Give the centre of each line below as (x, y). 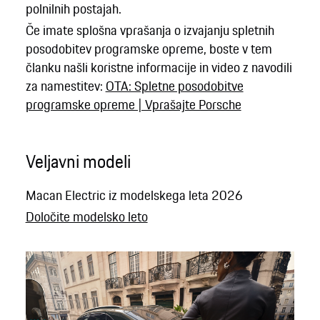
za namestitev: (65, 86)
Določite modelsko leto (86, 217)
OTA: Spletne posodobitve (174, 86)
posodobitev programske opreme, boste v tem (149, 49)
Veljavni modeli (78, 161)
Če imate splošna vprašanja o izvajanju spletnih (150, 30)
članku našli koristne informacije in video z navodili (159, 67)
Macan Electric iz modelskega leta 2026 (134, 195)
